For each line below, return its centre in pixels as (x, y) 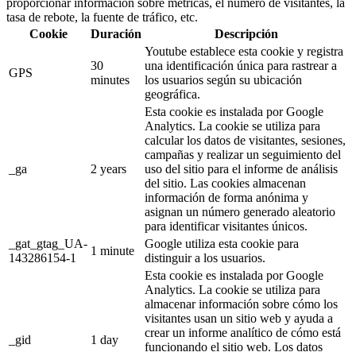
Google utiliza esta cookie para (222, 243)
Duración (116, 33)
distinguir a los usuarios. (205, 257)
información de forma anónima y (226, 197)
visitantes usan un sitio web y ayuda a (239, 318)
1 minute (112, 250)
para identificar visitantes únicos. (226, 226)
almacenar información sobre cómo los (241, 304)
